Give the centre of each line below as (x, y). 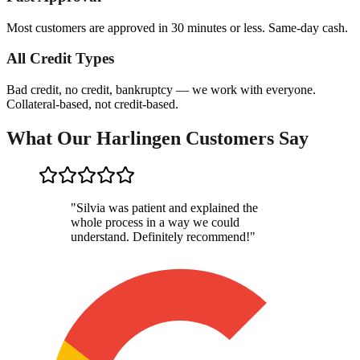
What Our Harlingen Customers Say (157, 138)
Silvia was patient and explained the (167, 207)
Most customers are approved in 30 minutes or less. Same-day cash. (177, 27)
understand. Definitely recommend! (160, 236)
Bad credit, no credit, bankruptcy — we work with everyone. (161, 89)
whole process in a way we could (155, 222)
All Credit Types (60, 59)
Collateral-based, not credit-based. (92, 104)
